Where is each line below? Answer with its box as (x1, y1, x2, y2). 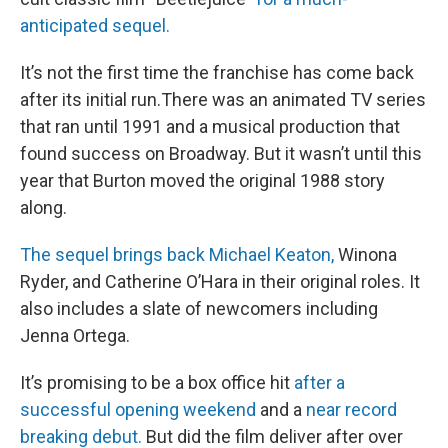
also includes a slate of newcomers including (20, 297, 378, 319)
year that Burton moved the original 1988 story (20, 169, 385, 191)
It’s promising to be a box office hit (20, 371, 294, 393)
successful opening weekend (20, 398, 256, 420)
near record (306, 398, 397, 420)
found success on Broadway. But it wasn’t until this (20, 142, 422, 164)
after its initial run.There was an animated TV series (20, 88, 426, 110)
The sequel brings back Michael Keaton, (20, 243, 334, 265)
